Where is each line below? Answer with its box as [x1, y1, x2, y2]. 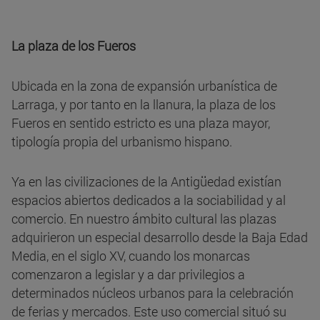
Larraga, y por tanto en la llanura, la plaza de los [11, 96, 276, 114]
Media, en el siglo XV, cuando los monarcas [11, 247, 250, 265]
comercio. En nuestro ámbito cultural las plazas [11, 210, 276, 228]
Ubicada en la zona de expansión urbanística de [11, 77, 277, 95]
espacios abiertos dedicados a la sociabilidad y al [11, 191, 286, 209]
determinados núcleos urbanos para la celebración [11, 284, 294, 302]
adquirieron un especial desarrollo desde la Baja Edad [11, 229, 308, 246]
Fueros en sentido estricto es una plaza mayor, [11, 114, 270, 132]
